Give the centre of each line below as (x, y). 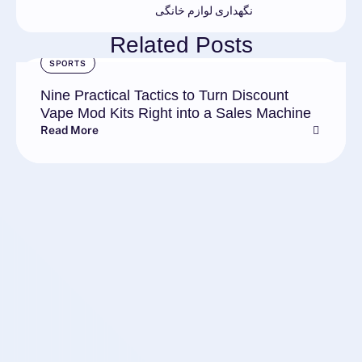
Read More (69, 130)
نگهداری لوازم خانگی (204, 11)
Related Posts (181, 45)
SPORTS (68, 63)
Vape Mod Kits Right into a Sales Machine (176, 114)
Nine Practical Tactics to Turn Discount (164, 96)
